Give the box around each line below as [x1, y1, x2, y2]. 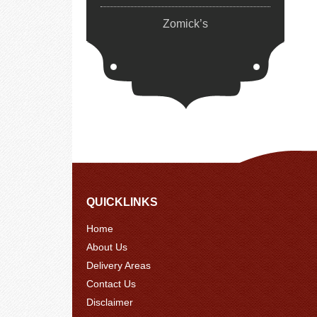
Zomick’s [163, 18, 208, 30]
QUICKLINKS [86, 196, 158, 208]
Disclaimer [86, 296, 133, 308]
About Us [86, 241, 127, 253]
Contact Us [86, 278, 136, 289]
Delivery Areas [86, 260, 151, 271]
